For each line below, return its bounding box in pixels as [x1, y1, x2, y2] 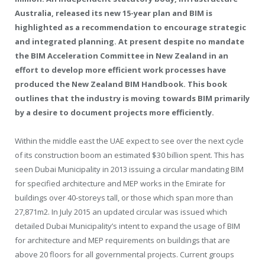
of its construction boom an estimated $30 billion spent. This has [15, 149, 244, 160]
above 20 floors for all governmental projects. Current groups [15, 248, 234, 260]
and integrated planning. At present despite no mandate [15, 35, 244, 47]
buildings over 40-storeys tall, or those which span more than [15, 192, 233, 203]
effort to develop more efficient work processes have [15, 64, 226, 75]
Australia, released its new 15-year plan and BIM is [15, 7, 212, 18]
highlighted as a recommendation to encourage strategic [15, 21, 246, 33]
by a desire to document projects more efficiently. [15, 106, 214, 118]
